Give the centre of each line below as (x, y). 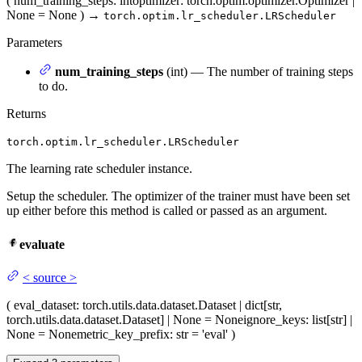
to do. (53, 86)
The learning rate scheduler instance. (99, 169)
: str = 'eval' (199, 334)
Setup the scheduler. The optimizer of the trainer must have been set (178, 196)
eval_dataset (45, 305)
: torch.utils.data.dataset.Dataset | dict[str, (179, 305)
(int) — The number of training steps (258, 72)
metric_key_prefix (123, 334)
